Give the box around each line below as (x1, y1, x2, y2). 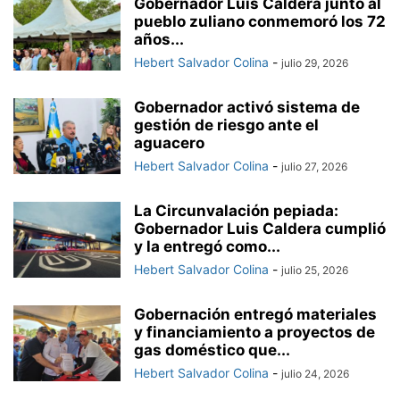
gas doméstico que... (134, 341, 290, 360)
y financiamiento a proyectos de (134, 323, 375, 342)
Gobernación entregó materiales (134, 305, 377, 324)
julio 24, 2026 (281, 367, 349, 381)
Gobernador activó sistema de (134, 98, 360, 117)
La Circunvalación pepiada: (134, 202, 338, 221)
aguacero (134, 134, 204, 153)
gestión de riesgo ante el (134, 116, 319, 135)
